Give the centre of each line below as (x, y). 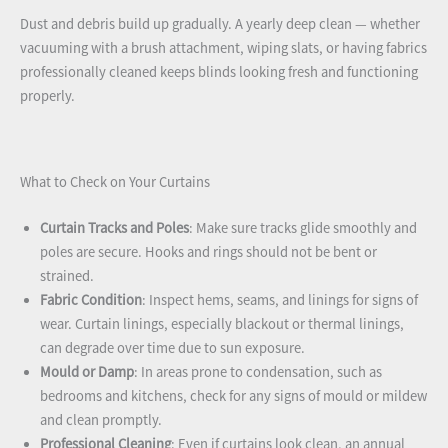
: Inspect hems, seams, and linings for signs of (280, 299)
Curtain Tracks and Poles (114, 227)
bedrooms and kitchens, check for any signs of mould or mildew (233, 395)
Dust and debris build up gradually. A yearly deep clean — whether (220, 24)
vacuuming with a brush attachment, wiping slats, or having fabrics (223, 48)
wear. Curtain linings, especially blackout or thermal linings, (222, 323)
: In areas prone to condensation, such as (258, 371)
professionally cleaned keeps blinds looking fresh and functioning (219, 72)
